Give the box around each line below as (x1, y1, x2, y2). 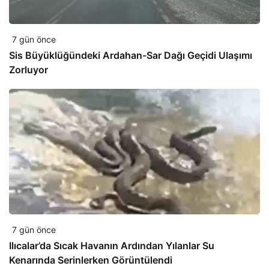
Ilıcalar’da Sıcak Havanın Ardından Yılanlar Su (9, 240, 214, 252)
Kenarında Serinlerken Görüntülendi (9, 254, 172, 267)
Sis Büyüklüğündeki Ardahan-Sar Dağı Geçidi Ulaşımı (9, 49, 252, 62)
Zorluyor (9, 64, 48, 76)
